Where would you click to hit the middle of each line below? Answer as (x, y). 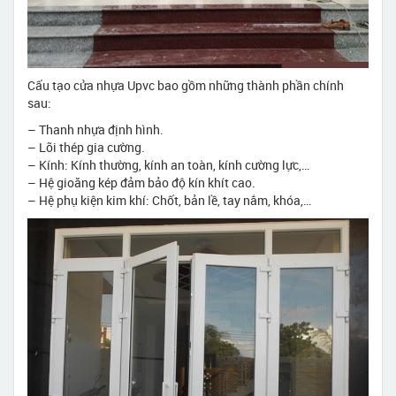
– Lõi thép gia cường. (86, 148)
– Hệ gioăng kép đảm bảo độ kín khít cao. (141, 183)
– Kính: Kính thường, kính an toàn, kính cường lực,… (168, 165)
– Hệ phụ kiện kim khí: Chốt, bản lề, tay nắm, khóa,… (169, 201)
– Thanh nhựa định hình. (95, 130)
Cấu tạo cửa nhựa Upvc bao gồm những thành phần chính (186, 86)
